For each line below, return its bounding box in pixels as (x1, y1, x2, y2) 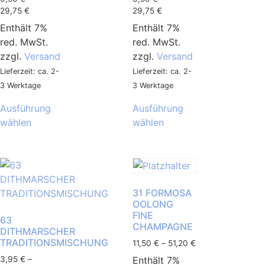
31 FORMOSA (132, 186, 192, 199)
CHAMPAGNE (132, 220, 193, 232)
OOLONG (132, 198, 173, 210)
